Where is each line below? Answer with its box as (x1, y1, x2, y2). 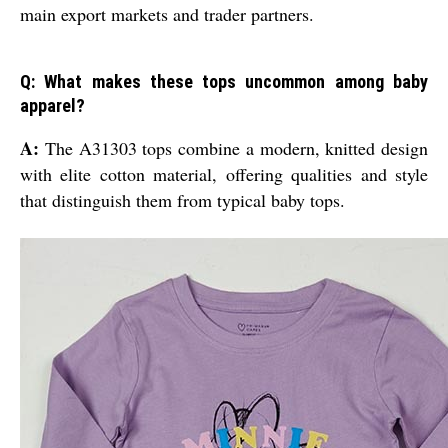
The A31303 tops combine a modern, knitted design (39, 136, 428, 161)
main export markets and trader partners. (20, 2, 314, 27)
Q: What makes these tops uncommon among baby (20, 71, 428, 93)
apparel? (20, 95, 85, 117)
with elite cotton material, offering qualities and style (20, 162, 428, 187)
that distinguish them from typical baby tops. (20, 188, 345, 213)
